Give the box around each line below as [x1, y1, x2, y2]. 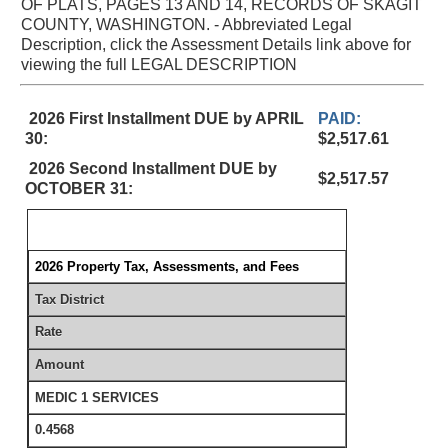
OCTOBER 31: [25, 180, 133, 197]
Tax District [35, 291, 105, 307]
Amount [35, 356, 85, 372]
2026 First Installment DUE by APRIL [25, 110, 304, 127]
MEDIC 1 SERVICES [35, 389, 160, 405]
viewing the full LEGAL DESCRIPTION [21, 56, 297, 73]
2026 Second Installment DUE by [25, 160, 277, 177]
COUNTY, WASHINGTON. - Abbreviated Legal [21, 16, 352, 33]
